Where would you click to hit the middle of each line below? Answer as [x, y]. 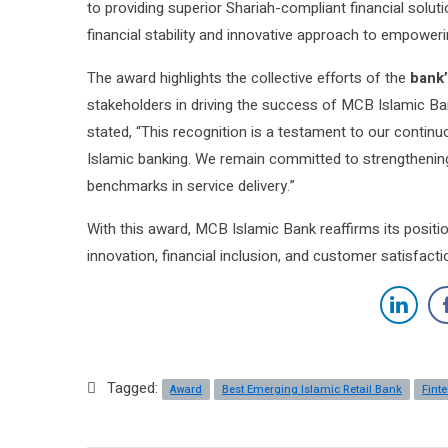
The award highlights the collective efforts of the [248, 78]
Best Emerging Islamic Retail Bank [312, 390]
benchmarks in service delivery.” [191, 186]
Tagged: [134, 388]
